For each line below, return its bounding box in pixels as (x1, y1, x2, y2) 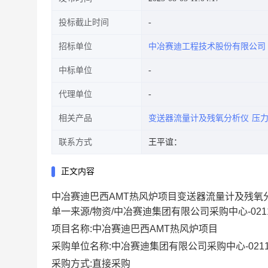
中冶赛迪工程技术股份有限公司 (148, 42, 266, 51)
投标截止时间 (59, 18, 109, 27)
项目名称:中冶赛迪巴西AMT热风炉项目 (51, 224, 218, 234)
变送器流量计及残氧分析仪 (148, 114, 249, 123)
